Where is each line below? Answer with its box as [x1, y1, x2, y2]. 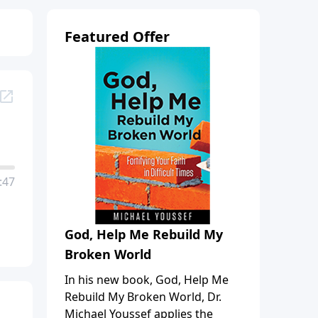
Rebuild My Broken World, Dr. [65, 288, 221, 305]
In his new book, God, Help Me [65, 271, 229, 287]
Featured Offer [65, 26, 170, 46]
